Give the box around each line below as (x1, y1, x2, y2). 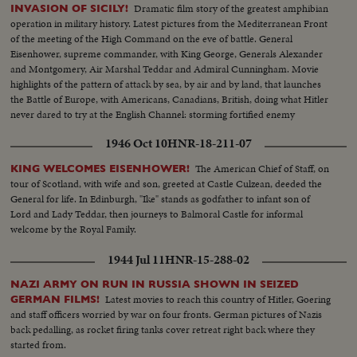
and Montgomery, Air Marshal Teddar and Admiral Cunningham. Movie (10, 61, 320, 77)
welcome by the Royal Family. (10, 222, 137, 237)
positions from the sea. (10, 122, 108, 138)
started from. (10, 337, 67, 353)
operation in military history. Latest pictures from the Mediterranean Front (10, 16, 328, 32)
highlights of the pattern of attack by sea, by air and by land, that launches (10, 76, 322, 92)
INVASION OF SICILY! (10, 2, 129, 15)
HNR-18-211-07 (167, 135, 252, 153)
